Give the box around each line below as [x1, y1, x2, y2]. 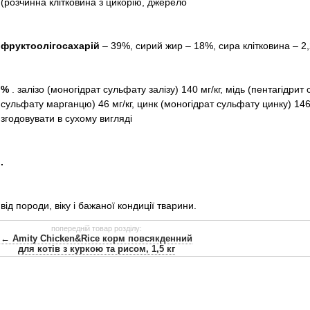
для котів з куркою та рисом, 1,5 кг [18, 244, 176, 255]
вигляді [99, 113, 132, 125]
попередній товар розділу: [51, 224, 143, 233]
